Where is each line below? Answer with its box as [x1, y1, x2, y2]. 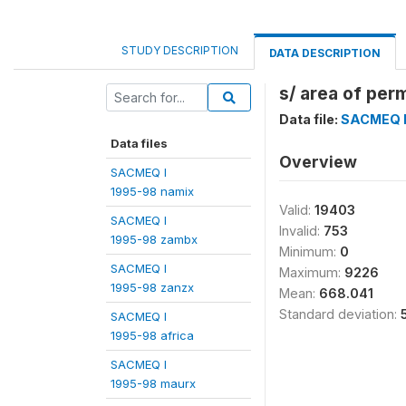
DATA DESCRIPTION [269, 46, 381, 60]
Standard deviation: [279, 306, 401, 322]
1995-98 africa [111, 328, 194, 343]
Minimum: [279, 244, 340, 259]
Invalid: [279, 223, 324, 238]
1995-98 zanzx [111, 280, 194, 295]
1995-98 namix [111, 184, 194, 198]
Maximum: [279, 265, 344, 280]
